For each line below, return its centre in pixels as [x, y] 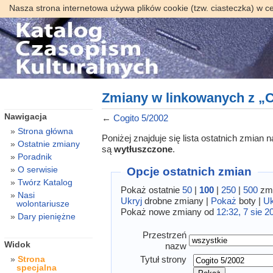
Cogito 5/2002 [140, 118]
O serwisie [37, 169]
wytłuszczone [143, 149]
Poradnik [34, 156]
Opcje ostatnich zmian [190, 172]
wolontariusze [43, 203]
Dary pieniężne [46, 216]
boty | [250, 200]
